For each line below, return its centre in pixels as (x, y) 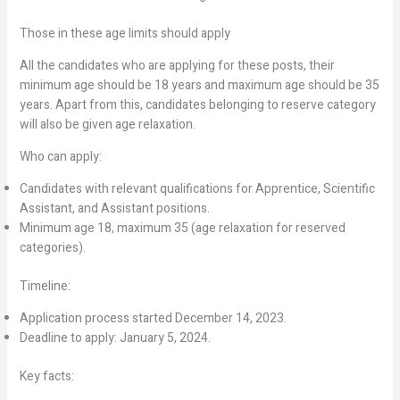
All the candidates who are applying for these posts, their (177, 66)
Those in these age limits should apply (125, 33)
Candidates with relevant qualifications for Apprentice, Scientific (197, 189)
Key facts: (46, 376)
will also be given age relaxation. (107, 125)
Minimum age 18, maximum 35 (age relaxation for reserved (182, 228)
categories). (52, 248)
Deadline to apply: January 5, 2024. (115, 338)
